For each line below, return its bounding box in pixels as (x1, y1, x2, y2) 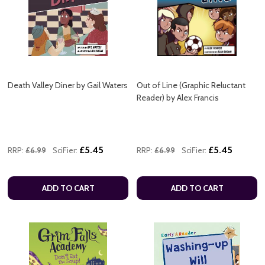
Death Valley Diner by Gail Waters (8, 79, 128, 91)
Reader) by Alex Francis (137, 92, 219, 103)
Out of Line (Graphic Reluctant (137, 79, 245, 91)
